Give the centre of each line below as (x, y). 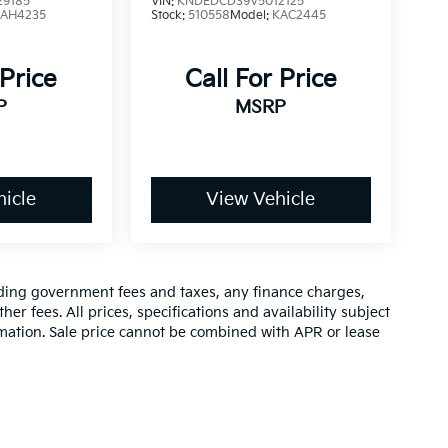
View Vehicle (261, 200)
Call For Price (260, 80)
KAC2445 (298, 15)
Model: (250, 15)
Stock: (169, 15)
